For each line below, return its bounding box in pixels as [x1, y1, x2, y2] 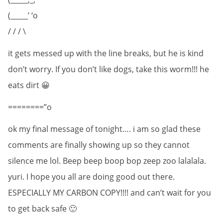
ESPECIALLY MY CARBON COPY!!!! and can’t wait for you [8, 187, 211, 198]
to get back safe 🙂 [8, 203, 77, 214]
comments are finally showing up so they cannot [8, 139, 190, 150]
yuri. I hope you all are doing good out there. [8, 171, 175, 182]
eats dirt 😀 [8, 79, 50, 91]
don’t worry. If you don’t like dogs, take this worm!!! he [8, 63, 209, 75]
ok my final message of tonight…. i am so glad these [8, 123, 201, 134]
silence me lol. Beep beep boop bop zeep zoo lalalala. [8, 155, 206, 166]
